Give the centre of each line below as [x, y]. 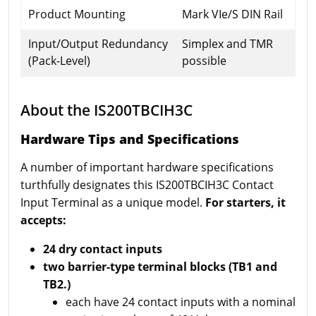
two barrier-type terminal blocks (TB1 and [160, 266]
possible [204, 60]
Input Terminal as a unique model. [113, 202]
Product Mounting [77, 14]
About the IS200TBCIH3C [107, 109]
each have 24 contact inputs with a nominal [181, 302]
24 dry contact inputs [103, 249]
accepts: [43, 220]
